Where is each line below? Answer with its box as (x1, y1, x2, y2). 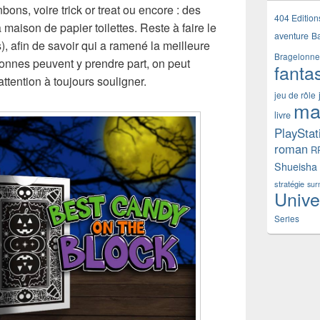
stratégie (274, 178, 304, 189)
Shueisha (274, 159, 317, 174)
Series (274, 213, 299, 224)
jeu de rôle (274, 89, 316, 101)
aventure (274, 29, 309, 42)
